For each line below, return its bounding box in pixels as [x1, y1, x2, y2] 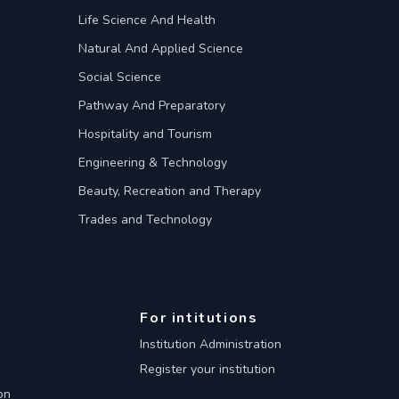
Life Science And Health [78, 12, 216, 28]
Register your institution [140, 361, 276, 378]
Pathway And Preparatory [78, 97, 225, 114]
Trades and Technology [78, 211, 212, 228]
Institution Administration [140, 336, 282, 353]
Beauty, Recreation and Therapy [78, 183, 261, 199]
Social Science [78, 69, 161, 85]
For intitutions [140, 308, 258, 328]
